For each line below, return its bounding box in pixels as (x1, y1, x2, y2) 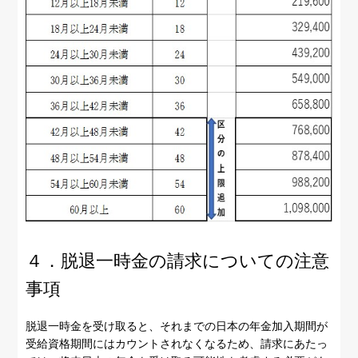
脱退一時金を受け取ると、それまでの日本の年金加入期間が (26, 320, 328, 333)
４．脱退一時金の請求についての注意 (26, 251, 330, 272)
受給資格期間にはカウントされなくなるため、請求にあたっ (26, 337, 328, 351)
